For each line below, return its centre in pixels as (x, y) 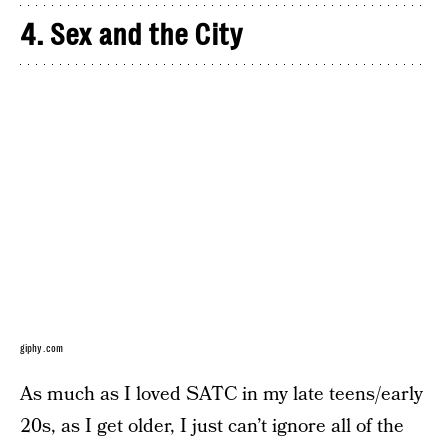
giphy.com (41, 348)
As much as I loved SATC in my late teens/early (221, 394)
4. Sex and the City (131, 34)
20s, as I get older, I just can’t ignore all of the (212, 426)
